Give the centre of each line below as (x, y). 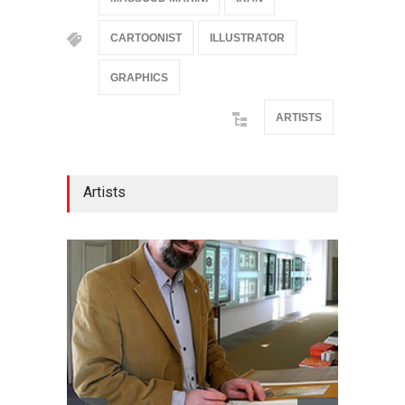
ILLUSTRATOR (247, 38)
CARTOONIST (146, 38)
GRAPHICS (139, 77)
